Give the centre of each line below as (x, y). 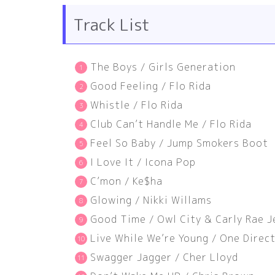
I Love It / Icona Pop (143, 162)
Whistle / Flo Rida (137, 105)
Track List (111, 25)
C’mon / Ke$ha (126, 181)
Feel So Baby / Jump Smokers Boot (179, 143)
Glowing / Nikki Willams (151, 200)
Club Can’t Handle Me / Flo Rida (171, 124)
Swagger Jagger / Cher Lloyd (164, 257)
